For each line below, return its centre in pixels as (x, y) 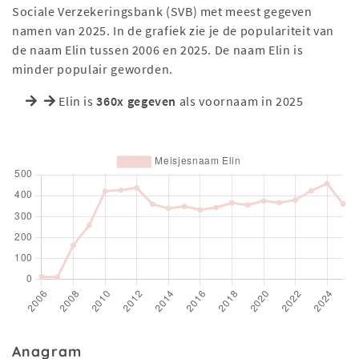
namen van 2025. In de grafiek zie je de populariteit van (173, 30)
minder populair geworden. (93, 69)
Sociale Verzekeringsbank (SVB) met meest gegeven (162, 11)
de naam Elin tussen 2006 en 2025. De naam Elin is (158, 50)
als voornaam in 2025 (240, 101)
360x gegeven (137, 101)
